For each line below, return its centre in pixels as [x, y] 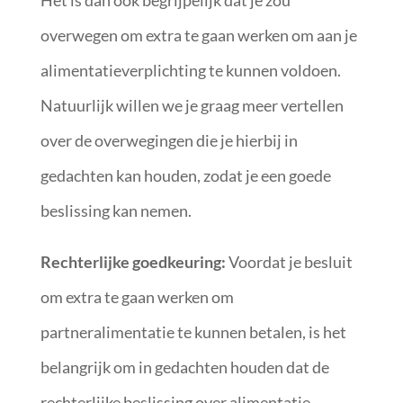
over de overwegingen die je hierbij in [169, 140]
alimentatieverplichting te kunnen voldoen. [190, 70]
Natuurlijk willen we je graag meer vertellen [192, 105]
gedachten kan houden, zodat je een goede [185, 175]
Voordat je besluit [289, 262]
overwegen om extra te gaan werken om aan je [198, 35]
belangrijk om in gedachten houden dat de [184, 367]
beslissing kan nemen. [117, 210]
